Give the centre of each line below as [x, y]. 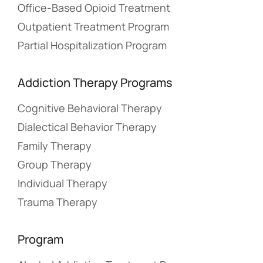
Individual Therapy [63, 183]
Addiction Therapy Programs [95, 82]
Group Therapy [55, 164]
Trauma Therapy [58, 202]
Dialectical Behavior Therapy [87, 127]
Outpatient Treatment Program [93, 26]
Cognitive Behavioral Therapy [90, 108]
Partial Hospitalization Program [92, 45]
